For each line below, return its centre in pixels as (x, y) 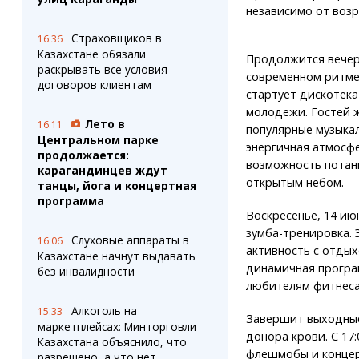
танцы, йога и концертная (117, 186)
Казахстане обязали (91, 54)
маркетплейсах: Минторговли (117, 327)
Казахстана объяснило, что (112, 342)
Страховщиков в (116, 38)
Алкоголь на (104, 311)
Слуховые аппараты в (130, 240)
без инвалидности (86, 271)
